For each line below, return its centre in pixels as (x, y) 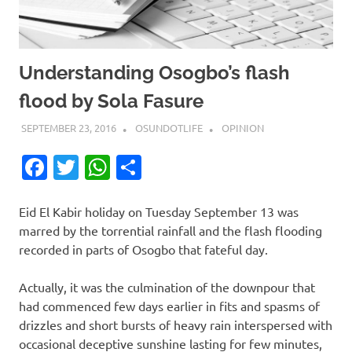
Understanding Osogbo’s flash (154, 72)
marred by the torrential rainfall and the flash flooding (170, 230)
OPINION (242, 128)
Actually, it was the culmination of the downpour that (167, 287)
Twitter (119, 167)
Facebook (102, 167)
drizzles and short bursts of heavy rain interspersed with (176, 324)
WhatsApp (169, 167)
